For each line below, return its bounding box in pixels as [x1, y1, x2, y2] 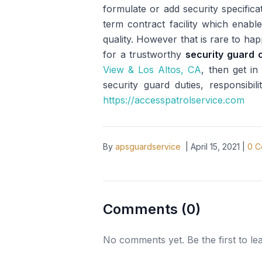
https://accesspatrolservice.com [103, 94, 244, 106]
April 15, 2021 [191, 142, 240, 151]
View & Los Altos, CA [103, 64, 202, 75]
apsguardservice [115, 142, 181, 151]
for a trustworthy [103, 49, 186, 60]
